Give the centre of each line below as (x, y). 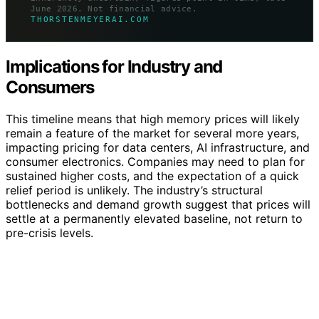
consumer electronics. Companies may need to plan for (155, 162)
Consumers (50, 88)
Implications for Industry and (114, 67)
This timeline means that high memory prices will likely (153, 119)
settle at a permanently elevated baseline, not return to (154, 219)
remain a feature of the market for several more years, (152, 134)
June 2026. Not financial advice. (114, 9)
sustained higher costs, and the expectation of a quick (152, 176)
